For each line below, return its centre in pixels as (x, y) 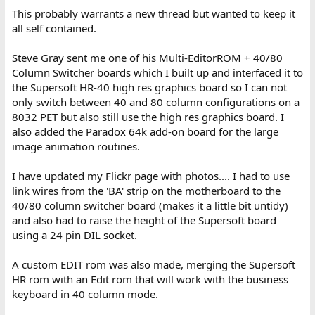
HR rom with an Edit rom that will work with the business (150, 279)
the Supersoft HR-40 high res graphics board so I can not (149, 87)
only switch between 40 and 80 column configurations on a (155, 102)
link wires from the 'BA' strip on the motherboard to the (146, 190)
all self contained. (54, 28)
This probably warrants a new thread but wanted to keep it (153, 13)
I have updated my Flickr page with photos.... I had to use (150, 175)
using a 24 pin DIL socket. (74, 234)
